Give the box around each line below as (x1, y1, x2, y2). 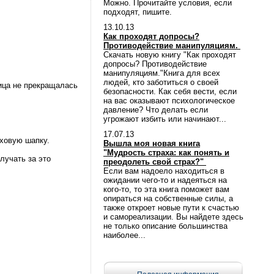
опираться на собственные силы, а (103, 194, 233, 203)
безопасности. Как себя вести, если (103, 87, 237, 96)
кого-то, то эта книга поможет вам (103, 185, 229, 194)
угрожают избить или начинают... (103, 114, 226, 124)
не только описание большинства (103, 221, 228, 231)
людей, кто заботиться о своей (103, 78, 218, 87)
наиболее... (103, 231, 146, 240)
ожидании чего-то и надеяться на (103, 176, 227, 185)
